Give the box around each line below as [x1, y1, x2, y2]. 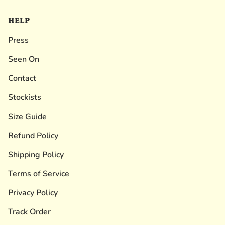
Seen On [8, 54, 39, 65]
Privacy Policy [8, 187, 58, 198]
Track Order [8, 206, 51, 217]
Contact [8, 73, 36, 84]
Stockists [8, 92, 41, 103]
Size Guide [8, 111, 47, 122]
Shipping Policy [8, 149, 64, 160]
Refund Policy [8, 130, 58, 141]
